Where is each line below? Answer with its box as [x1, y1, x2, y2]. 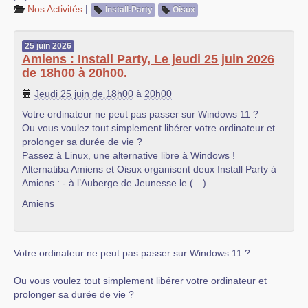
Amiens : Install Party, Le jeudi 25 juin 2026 [21, 52, 274, 66]
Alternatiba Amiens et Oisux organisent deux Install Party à [21, 163, 276, 175]
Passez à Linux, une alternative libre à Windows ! [21, 149, 235, 161]
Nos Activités [27, 3, 82, 15]
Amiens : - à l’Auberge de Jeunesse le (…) [21, 177, 206, 188]
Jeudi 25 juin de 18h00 [34, 87, 133, 99]
